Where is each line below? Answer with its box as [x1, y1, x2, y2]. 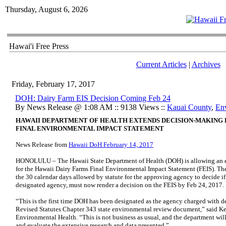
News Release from [16, 141, 69, 148]
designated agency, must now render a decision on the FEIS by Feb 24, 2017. [16, 181, 224, 189]
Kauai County [167, 103, 211, 111]
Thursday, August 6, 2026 [5, 5, 88, 14]
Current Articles [136, 60, 187, 69]
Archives [191, 60, 220, 69]
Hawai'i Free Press [9, 42, 69, 50]
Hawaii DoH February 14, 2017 [69, 141, 153, 148]
